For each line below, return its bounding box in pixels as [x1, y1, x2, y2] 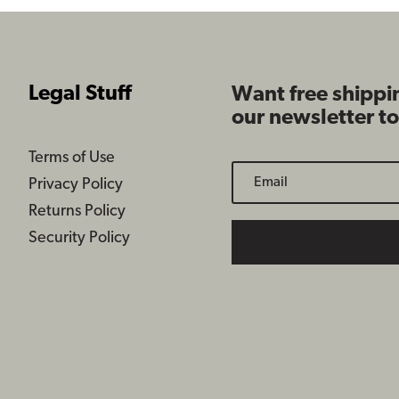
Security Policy [28, 230, 130, 248]
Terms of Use [28, 150, 115, 167]
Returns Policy [28, 203, 126, 221]
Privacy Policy [28, 176, 123, 194]
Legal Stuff [28, 83, 132, 105]
